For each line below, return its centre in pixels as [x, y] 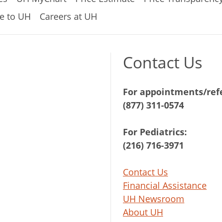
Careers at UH [68, 16]
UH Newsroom [154, 199]
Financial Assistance [165, 186]
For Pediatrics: [155, 132]
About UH [143, 212]
